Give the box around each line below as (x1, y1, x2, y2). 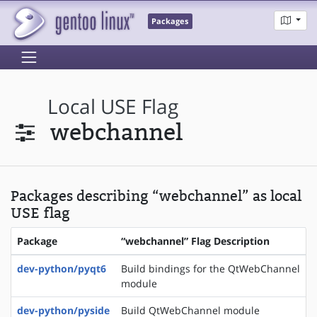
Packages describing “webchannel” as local (11, 188, 301, 205)
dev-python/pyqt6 (17, 262, 106, 276)
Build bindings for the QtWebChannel (121, 262, 300, 276)
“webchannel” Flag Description (121, 234, 270, 248)
